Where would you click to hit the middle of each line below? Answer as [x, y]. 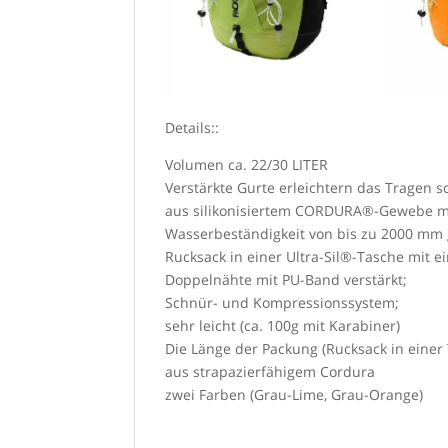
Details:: [192, 127]
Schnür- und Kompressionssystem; [282, 302]
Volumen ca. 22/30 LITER [247, 164]
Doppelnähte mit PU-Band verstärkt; [286, 279]
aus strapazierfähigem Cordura [270, 371]
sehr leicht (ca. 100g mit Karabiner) [283, 325]
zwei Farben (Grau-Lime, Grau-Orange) [294, 394]
